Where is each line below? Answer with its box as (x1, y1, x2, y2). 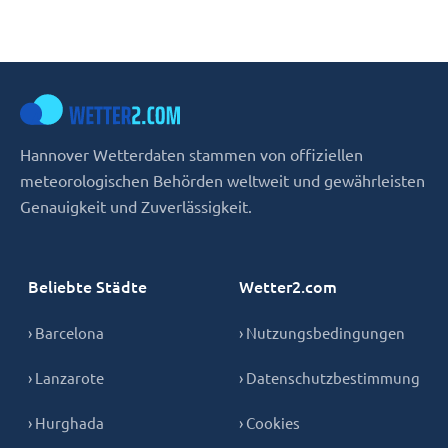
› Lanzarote (28, 368, 104, 387)
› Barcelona (28, 323, 104, 342)
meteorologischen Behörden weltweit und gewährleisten (20, 170, 425, 190)
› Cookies (239, 413, 300, 432)
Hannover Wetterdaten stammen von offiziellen (20, 144, 363, 164)
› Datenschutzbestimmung (239, 368, 420, 387)
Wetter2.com (239, 275, 337, 297)
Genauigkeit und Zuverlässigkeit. (20, 196, 252, 216)
